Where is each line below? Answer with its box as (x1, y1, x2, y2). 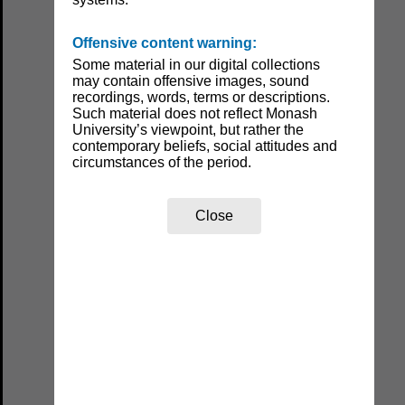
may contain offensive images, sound (72, 73, 310, 89)
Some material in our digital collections (72, 57, 321, 73)
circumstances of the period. (72, 155, 252, 171)
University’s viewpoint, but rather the (72, 122, 305, 138)
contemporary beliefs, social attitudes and (72, 138, 338, 155)
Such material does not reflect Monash (72, 106, 318, 122)
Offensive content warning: (72, 35, 258, 52)
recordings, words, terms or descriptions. (72, 89, 331, 106)
